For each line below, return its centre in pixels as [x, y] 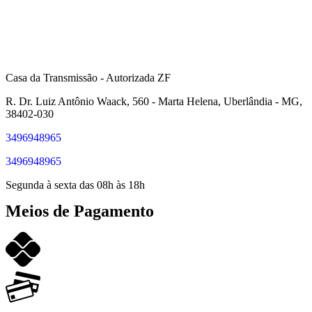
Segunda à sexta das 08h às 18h [75, 185]
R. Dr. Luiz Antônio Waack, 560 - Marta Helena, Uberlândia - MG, [154, 101]
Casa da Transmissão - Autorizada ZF [88, 77]
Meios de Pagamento [80, 211]
